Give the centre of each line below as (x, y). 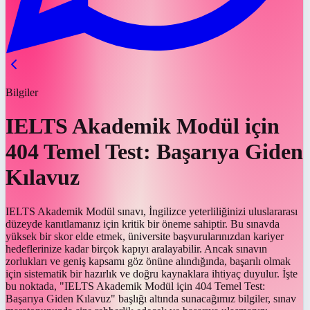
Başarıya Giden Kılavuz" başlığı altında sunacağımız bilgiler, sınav (151, 298)
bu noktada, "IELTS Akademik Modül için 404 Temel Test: (135, 286)
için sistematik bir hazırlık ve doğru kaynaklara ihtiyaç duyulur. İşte (152, 273)
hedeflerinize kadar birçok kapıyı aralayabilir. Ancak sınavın (136, 248)
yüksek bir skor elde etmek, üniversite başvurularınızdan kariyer (145, 236)
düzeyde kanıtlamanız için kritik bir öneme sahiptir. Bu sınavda (143, 224)
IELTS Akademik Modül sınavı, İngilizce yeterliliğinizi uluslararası (152, 211)
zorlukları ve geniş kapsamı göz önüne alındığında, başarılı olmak (148, 261)
